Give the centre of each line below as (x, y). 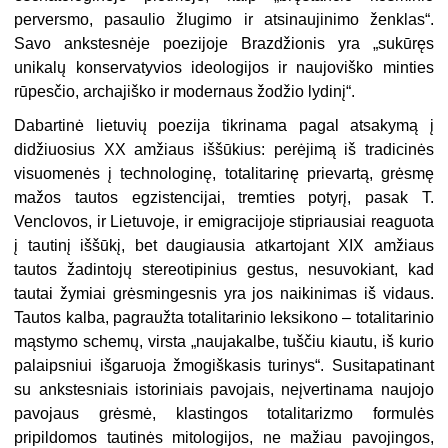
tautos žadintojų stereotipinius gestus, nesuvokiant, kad (224, 270)
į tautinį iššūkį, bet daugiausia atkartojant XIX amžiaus (224, 246)
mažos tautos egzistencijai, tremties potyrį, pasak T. (224, 198)
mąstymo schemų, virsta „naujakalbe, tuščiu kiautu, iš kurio (224, 342)
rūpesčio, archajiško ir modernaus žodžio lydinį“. (185, 92)
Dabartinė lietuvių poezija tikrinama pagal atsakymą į (224, 126)
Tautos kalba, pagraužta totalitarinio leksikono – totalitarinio (224, 318)
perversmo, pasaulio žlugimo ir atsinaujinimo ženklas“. (224, 20)
